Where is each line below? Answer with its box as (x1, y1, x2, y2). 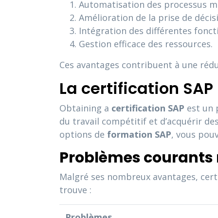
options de (59, 128, 107, 140)
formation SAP (107, 128, 171, 140)
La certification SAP (59, 77, 213, 99)
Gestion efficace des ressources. (79, 37, 213, 50)
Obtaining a (59, 102, 111, 114)
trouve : (59, 183, 91, 196)
